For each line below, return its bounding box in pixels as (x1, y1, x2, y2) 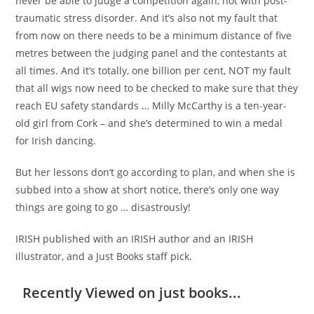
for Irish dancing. (15, 133, 97, 147)
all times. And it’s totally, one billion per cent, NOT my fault (15, 63, 292, 77)
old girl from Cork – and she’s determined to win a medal (15, 116, 283, 130)
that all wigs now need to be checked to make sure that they (15, 81, 299, 95)
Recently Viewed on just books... (22, 282, 242, 302)
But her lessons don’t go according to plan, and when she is (15, 165, 296, 179)
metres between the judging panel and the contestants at (15, 46, 287, 60)
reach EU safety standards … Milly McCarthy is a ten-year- (15, 98, 287, 112)
